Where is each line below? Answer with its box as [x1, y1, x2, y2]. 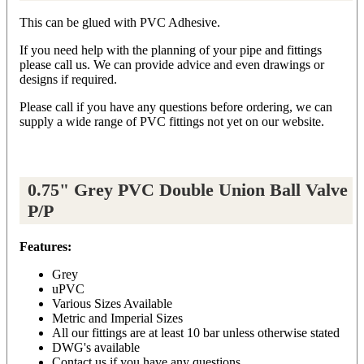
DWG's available [52, 340, 140, 354]
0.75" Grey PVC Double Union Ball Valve [28, 180, 348, 201]
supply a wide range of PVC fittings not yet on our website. [19, 115, 324, 129]
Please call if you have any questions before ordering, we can [19, 100, 332, 115]
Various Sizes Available [52, 296, 172, 310]
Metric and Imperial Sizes [52, 310, 183, 325]
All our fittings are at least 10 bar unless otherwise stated [52, 325, 340, 340]
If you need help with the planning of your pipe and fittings [19, 43, 322, 58]
